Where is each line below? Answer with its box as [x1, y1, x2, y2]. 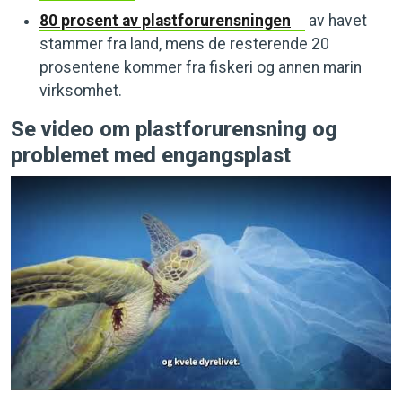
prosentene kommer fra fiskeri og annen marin [39, 58, 362, 76]
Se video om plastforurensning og [11, 117, 337, 142]
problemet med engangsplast [11, 143, 291, 168]
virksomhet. [39, 82, 122, 100]
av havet [304, 12, 367, 30]
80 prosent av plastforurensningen [39, 12, 291, 30]
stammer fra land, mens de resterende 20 [39, 35, 329, 53]
